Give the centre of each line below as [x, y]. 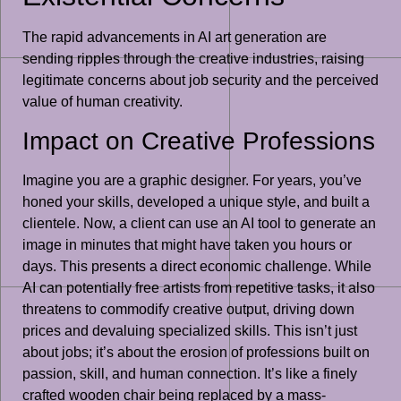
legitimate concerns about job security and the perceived [200, 81]
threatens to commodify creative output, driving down [188, 309]
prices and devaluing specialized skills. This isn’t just [190, 330]
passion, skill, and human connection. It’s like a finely [190, 373]
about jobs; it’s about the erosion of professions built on [196, 352]
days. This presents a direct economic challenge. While [197, 266]
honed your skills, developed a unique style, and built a [196, 201]
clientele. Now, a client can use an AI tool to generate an [199, 223]
